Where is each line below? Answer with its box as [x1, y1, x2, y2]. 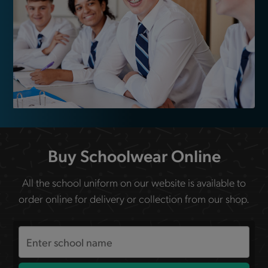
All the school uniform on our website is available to [22, 175, 246, 189]
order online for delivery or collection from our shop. [19, 191, 249, 205]
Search [19, 227, 51, 241]
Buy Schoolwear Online [47, 144, 221, 166]
